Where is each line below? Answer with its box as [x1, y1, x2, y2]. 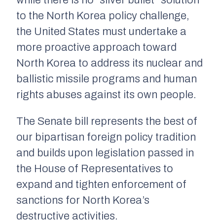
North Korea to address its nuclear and [16, 57, 203, 70]
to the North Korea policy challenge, [16, 10, 189, 22]
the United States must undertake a [16, 26, 186, 38]
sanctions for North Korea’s [16, 194, 149, 207]
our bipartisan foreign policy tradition [16, 131, 196, 144]
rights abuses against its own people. [16, 89, 196, 101]
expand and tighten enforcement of [16, 179, 186, 191]
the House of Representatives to [16, 163, 173, 175]
